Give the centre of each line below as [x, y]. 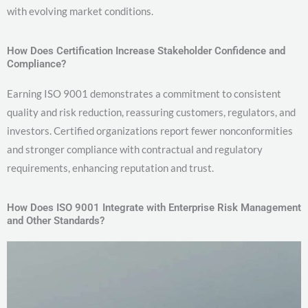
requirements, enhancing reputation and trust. [110, 168]
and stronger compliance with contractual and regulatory [135, 150]
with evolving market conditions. [80, 11]
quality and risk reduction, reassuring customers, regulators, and [151, 112]
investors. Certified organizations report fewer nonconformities [150, 131]
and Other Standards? [56, 221]
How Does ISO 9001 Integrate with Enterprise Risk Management [154, 208]
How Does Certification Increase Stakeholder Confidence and [146, 51]
